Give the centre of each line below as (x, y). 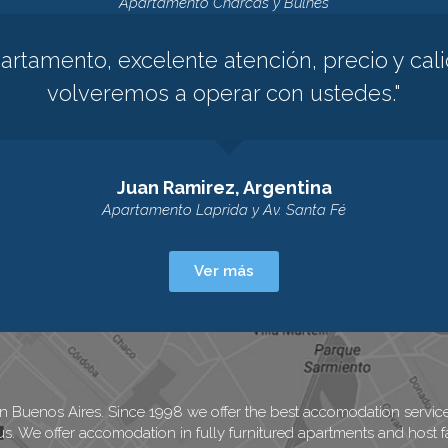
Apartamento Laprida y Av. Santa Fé (224, 210)
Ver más (224, 271)
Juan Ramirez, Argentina (224, 188)
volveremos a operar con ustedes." (224, 93)
